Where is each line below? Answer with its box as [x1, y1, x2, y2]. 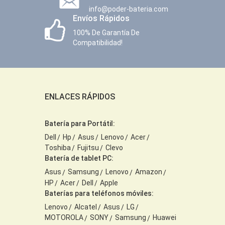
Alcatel [74, 203, 97, 211]
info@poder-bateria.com [88, 5, 168, 13]
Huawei [153, 213, 176, 222]
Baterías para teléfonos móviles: [45, 189, 154, 198]
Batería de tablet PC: [45, 154, 114, 163]
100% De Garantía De [73, 28, 140, 37]
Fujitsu [77, 144, 99, 152]
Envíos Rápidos [73, 13, 130, 23]
